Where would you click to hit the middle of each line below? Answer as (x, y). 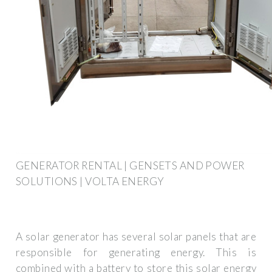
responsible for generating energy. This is (136, 253)
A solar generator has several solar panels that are (136, 237)
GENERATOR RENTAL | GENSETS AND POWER (130, 165)
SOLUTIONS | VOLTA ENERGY (90, 181)
